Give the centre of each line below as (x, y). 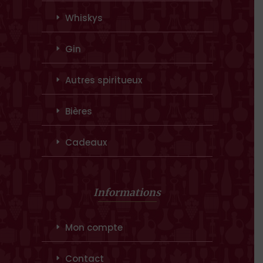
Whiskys (84, 18)
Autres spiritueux (104, 80)
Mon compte (94, 227)
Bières (79, 111)
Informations (127, 192)
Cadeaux (86, 142)
